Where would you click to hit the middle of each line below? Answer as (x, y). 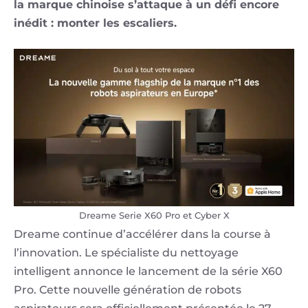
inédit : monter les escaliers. (95, 23)
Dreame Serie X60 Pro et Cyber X (154, 216)
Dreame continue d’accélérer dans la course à (142, 234)
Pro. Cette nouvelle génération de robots (128, 290)
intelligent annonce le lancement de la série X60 (148, 272)
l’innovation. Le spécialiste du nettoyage (126, 253)
